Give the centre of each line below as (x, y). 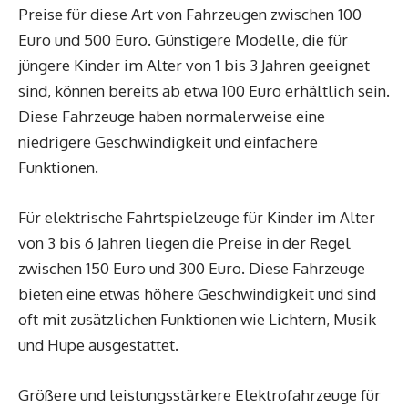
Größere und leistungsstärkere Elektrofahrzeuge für (199, 395)
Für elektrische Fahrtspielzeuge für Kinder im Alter (197, 217)
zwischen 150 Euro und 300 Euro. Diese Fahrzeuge (192, 268)
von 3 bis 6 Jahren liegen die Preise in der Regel (184, 243)
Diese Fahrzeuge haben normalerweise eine (172, 116)
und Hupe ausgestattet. (98, 345)
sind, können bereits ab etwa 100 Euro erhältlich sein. (204, 91)
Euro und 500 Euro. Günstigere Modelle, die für (183, 40)
